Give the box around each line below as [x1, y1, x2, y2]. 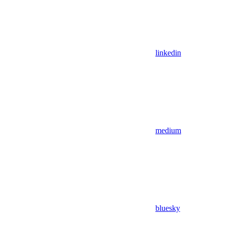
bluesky [155, 203, 180, 212]
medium [155, 126, 181, 135]
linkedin [155, 48, 181, 57]
